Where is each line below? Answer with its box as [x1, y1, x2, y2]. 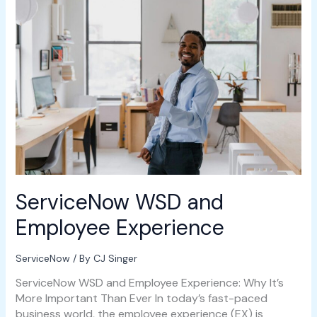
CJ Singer [93, 251, 137, 265]
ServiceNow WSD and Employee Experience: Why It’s [15, 275, 284, 290]
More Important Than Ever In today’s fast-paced [15, 290, 267, 306]
